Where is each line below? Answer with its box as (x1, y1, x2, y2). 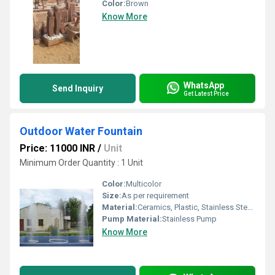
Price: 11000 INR (20, 142, 95, 154)
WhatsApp (184, 80, 224, 90)
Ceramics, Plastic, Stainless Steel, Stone (137, 203, 247, 212)
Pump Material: (102, 214, 162, 223)
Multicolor (126, 179, 161, 188)
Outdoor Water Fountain (20, 125, 142, 137)
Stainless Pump (162, 214, 217, 223)
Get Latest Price (184, 90, 229, 97)
